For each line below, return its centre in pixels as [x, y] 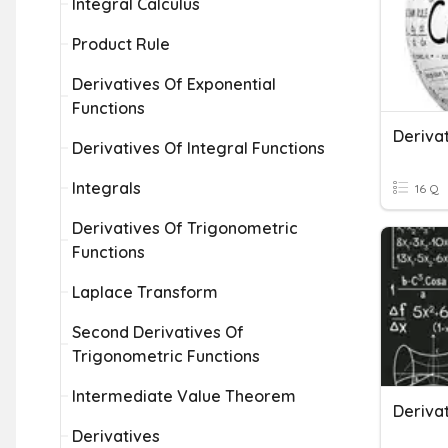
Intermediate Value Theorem [184, 396]
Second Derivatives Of [158, 332]
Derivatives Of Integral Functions [198, 148]
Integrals [106, 188]
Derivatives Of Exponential [174, 84]
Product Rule [121, 44]
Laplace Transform [145, 292]
